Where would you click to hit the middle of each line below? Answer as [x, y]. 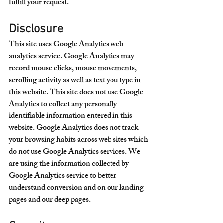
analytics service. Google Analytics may [72, 57]
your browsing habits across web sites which [79, 141]
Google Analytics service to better [63, 176]
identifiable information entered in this [71, 117]
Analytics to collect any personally [64, 105]
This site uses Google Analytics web [67, 45]
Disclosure [36, 29]
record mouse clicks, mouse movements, [74, 69]
